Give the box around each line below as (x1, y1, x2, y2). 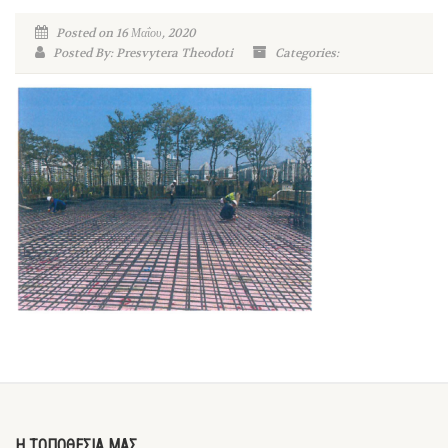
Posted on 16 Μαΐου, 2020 (53, 25, 196, 41)
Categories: (272, 45, 339, 61)
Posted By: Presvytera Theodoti (50, 45, 233, 61)
